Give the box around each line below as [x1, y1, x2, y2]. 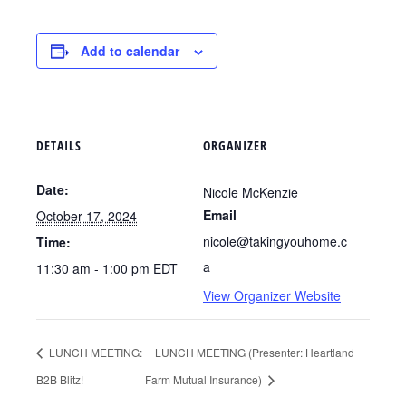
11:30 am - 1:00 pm [36, 259, 153, 277]
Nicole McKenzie [203, 183, 298, 201]
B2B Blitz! [36, 371, 83, 387]
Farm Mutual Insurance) [145, 371, 266, 387]
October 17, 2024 [36, 207, 137, 225]
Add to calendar [81, 42, 179, 60]
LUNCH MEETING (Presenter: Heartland [155, 343, 355, 360]
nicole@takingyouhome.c [203, 232, 347, 250]
